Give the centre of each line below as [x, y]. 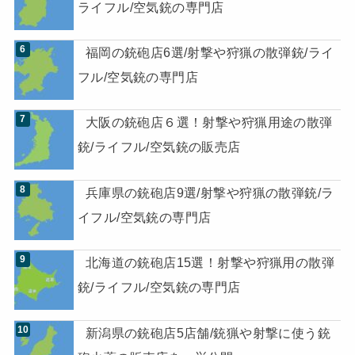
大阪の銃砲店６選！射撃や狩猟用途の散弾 [209, 122]
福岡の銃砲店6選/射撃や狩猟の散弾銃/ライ [210, 53]
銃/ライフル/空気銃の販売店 [159, 147]
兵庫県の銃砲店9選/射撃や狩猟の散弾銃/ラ [210, 192]
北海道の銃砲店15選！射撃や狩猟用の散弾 [210, 263]
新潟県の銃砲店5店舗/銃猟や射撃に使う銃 [208, 332]
